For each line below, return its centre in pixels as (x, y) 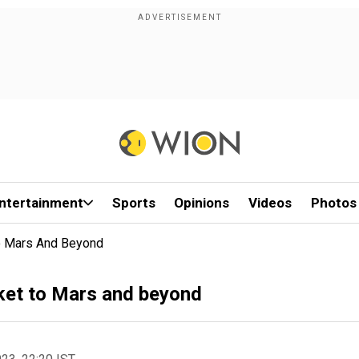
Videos (270, 203)
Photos (333, 203)
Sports (133, 203)
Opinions (202, 203)
